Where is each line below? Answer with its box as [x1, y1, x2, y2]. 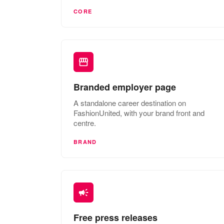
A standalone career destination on [73, 97, 186, 108]
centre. [73, 117, 96, 128]
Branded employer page [73, 80, 176, 93]
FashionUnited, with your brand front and [73, 107, 204, 118]
